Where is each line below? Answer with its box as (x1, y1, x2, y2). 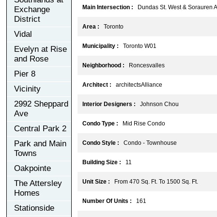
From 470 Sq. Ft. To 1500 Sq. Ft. (110, 178, 198, 185)
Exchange (14, 4, 50, 14)
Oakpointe (14, 163, 51, 173)
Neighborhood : (82, 62, 124, 69)
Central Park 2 (14, 124, 66, 133)
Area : (82, 23, 99, 30)
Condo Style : (82, 139, 119, 146)
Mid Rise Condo (118, 120, 165, 127)
